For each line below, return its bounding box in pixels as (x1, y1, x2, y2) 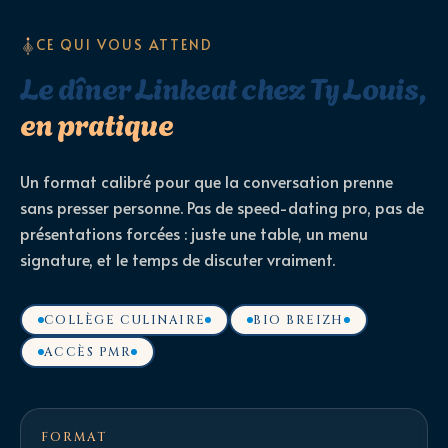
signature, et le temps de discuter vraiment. (20, 247, 335, 270)
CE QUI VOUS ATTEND (36, 35, 214, 55)
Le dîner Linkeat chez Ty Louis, (20, 63, 425, 108)
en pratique (20, 99, 173, 144)
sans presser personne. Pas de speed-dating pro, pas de (20, 195, 424, 218)
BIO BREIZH (253, 311, 344, 328)
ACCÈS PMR (44, 343, 131, 360)
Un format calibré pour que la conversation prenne (20, 169, 393, 192)
